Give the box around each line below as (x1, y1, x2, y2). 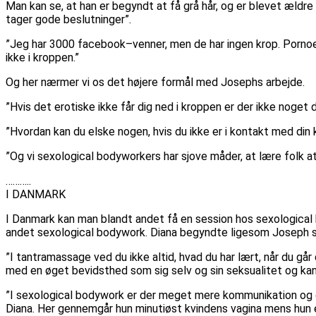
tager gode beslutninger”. (6, 13, 131, 27)
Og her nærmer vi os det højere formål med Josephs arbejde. (6, 75, 305, 90)
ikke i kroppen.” (6, 51, 79, 65)
